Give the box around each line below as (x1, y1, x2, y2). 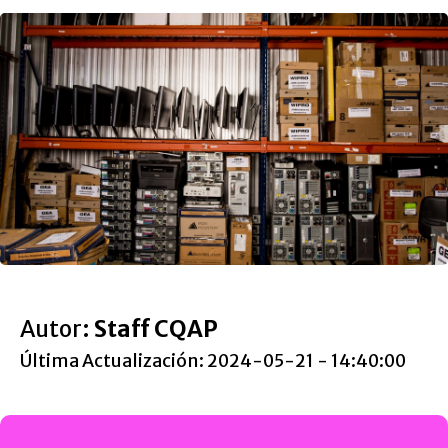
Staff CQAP (94, 315, 218, 343)
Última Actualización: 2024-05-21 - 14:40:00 (20, 350, 406, 372)
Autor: (20, 315, 94, 343)
